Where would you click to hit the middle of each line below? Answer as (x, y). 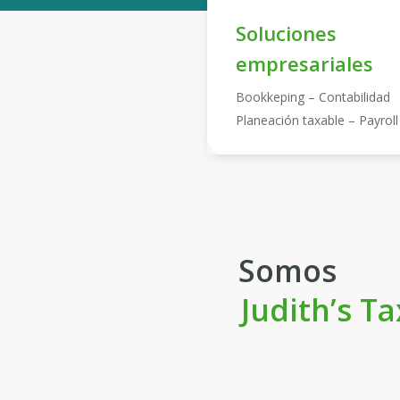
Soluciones (286, 33)
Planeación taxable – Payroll (317, 121)
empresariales (304, 64)
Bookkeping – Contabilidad (312, 97)
